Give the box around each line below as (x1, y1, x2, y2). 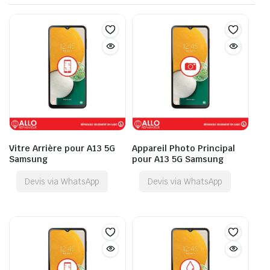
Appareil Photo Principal (132, 142, 235, 154)
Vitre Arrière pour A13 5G (9, 142, 115, 154)
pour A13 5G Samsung (132, 153, 224, 165)
